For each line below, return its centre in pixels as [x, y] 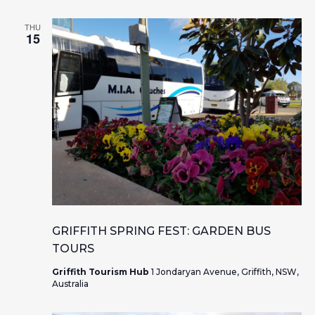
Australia [70, 284]
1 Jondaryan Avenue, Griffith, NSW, [225, 272]
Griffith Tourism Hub [101, 272]
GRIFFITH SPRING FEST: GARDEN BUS [161, 231]
